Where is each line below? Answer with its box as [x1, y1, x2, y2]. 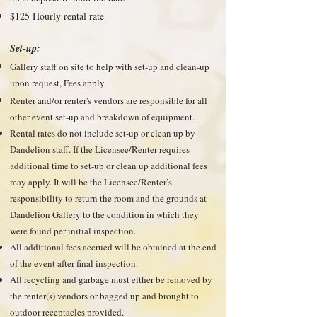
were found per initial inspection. [10, 224, 139, 237]
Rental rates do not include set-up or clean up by [10, 127, 195, 139]
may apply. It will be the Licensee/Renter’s [10, 175, 172, 188]
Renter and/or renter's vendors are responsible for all [10, 94, 207, 107]
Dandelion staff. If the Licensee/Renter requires [10, 143, 190, 156]
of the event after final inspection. [10, 257, 141, 270]
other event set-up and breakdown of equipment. [10, 110, 197, 123]
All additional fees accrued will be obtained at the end [10, 241, 217, 253]
